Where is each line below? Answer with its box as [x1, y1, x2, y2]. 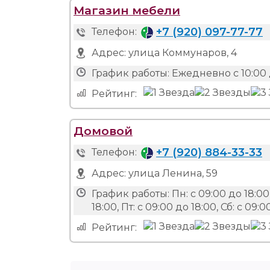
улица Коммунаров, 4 [128, 47, 237, 58]
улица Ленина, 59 [128, 168, 218, 179]
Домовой [74, 124, 133, 138]
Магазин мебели [74, 3, 180, 17]
